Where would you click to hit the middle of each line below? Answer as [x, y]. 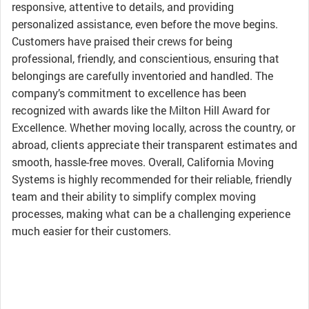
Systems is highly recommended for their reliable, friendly [152, 179]
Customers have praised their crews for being [122, 41]
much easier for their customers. [91, 231]
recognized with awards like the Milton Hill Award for [141, 110]
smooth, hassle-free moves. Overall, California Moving [143, 162]
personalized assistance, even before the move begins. [145, 24]
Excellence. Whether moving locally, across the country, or [153, 127]
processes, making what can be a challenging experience [151, 213]
